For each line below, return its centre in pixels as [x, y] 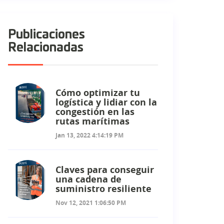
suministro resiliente [103, 188]
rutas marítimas [92, 121]
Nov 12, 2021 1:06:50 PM [91, 202]
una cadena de [88, 179]
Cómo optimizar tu [98, 92]
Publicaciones [46, 35]
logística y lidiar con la [106, 102]
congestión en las [95, 111]
